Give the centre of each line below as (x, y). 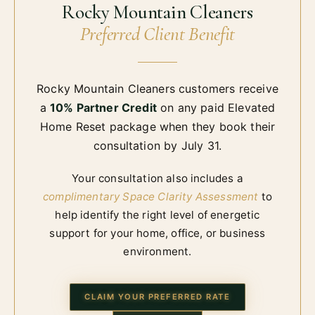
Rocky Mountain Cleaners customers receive (157, 88)
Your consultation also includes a (157, 178)
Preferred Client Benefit (157, 34)
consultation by (137, 145)
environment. (157, 251)
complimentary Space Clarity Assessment (151, 196)
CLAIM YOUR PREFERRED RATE (157, 296)
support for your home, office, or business (157, 233)
